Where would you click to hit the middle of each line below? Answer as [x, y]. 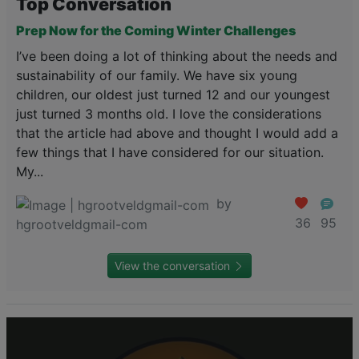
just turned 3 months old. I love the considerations [169, 114]
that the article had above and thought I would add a [177, 133]
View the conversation [174, 266]
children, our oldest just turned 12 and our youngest [173, 95]
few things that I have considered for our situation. [170, 153]
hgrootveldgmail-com [82, 225]
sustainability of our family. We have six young [157, 76]
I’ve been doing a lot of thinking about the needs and [177, 56]
